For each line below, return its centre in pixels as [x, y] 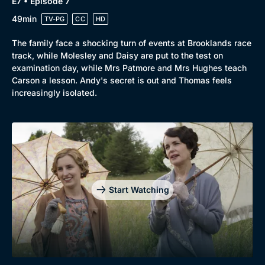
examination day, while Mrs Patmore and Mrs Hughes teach [129, 67]
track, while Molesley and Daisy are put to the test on [117, 55]
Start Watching [139, 189]
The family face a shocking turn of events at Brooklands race [132, 43]
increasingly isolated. [54, 92]
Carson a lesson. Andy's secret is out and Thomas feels [122, 80]
